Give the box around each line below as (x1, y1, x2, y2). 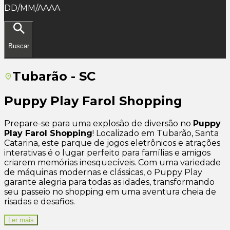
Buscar (8, 42, 29, 50)
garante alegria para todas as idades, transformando (4, 177, 215, 187)
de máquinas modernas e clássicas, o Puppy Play (4, 167, 202, 178)
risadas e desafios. (4, 197, 75, 207)
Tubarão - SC (12, 68, 95, 84)
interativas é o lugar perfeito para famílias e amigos (4, 148, 210, 158)
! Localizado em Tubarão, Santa (92, 128, 219, 139)
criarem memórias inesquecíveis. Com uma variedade (4, 158, 221, 168)
